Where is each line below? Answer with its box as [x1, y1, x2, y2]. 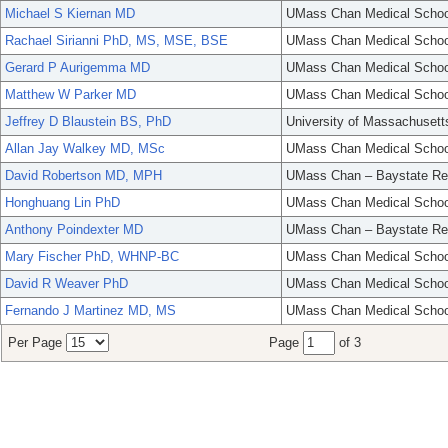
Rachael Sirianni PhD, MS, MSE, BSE [5, 33, 228, 49]
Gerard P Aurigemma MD [5, 60, 150, 76]
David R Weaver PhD [5, 276, 128, 292]
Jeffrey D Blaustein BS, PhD [5, 114, 171, 130]
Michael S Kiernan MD [5, 6, 135, 22]
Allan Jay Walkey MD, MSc [5, 141, 165, 157]
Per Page [8, 335, 66, 351]
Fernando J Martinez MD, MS [5, 303, 176, 319]
